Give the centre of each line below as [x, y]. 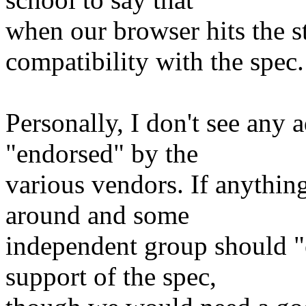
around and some [97, 215]
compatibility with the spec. [155, 61]
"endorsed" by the [102, 154]
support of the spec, [111, 277]
